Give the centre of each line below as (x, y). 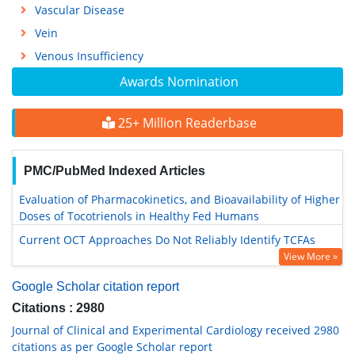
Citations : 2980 (58, 308)
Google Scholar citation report (95, 286)
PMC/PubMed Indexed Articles (114, 171)
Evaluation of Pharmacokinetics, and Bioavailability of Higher (179, 199)
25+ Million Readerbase (185, 123)
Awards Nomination (179, 82)
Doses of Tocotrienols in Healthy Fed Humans (139, 216)
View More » (311, 256)
